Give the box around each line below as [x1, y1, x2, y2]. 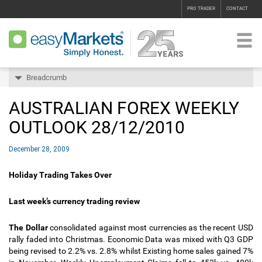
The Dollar [9, 223, 48, 232]
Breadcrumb [26, 73, 67, 82]
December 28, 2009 [9, 145, 70, 153]
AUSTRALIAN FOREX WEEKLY [9, 98, 239, 118]
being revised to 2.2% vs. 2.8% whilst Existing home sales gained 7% [9, 246, 253, 256]
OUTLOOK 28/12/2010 [9, 117, 185, 137]
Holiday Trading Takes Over [9, 170, 112, 180]
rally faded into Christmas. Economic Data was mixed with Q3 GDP [9, 235, 253, 244]
